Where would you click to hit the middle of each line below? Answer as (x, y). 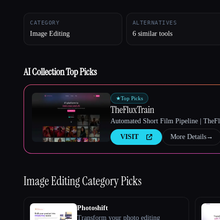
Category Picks (112, 181)
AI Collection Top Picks (60, 71)
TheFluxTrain (132, 109)
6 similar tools (152, 33)
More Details (188, 137)
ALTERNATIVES (155, 23)
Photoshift (93, 208)
